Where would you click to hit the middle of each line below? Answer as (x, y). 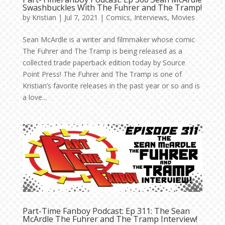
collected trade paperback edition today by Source (104, 62)
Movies (183, 17)
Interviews (150, 17)
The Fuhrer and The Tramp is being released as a (102, 51)
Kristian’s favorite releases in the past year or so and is (111, 85)
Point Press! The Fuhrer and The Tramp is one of (102, 74)
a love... (34, 97)
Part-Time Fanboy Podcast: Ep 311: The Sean (106, 211)
